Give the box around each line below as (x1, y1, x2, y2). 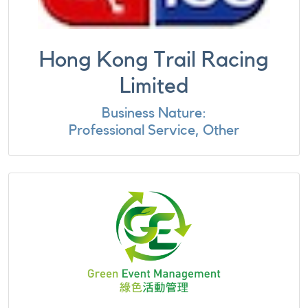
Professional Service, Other (69, 123, 239, 137)
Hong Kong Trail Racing (39, 49, 269, 71)
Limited (119, 75, 189, 97)
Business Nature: (102, 106, 206, 120)
